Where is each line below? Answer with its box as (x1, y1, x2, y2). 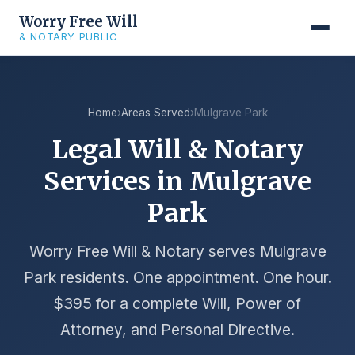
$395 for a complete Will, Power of (54, 294, 301, 313)
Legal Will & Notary (52, 134, 303, 166)
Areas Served (120, 106, 190, 119)
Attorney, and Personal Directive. (60, 320, 295, 339)
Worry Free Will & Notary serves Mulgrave (29, 242, 326, 261)
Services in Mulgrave (44, 166, 311, 197)
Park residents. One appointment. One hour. (23, 268, 332, 287)
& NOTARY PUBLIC (19, 30, 117, 43)
